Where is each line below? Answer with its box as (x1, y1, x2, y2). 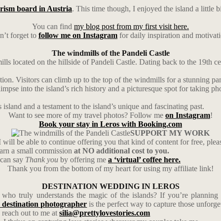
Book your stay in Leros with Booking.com (39, 120, 182, 128)
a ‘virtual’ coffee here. (108, 155, 181, 164)
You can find (32, 22, 74, 31)
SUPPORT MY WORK (130, 129, 210, 137)
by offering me (58, 155, 108, 164)
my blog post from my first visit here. (74, 22, 189, 31)
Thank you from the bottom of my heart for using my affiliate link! (7, 164, 214, 173)
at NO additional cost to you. (74, 147, 169, 155)
